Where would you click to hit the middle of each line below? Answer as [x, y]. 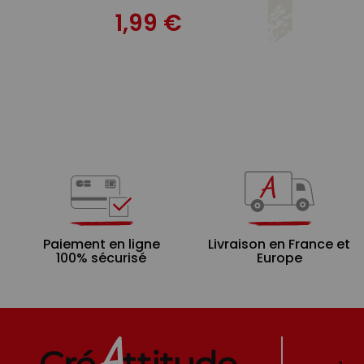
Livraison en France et [279, 244]
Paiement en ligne [101, 244]
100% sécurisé [101, 258]
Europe [279, 258]
